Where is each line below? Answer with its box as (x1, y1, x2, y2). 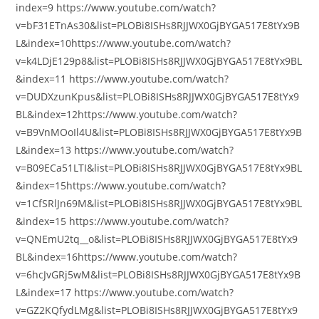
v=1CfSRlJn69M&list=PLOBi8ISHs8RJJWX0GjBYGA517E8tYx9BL (16, 197, 303, 210)
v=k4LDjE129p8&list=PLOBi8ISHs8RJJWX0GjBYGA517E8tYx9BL (16, 54, 303, 68)
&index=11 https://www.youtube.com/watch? (16, 72, 229, 85)
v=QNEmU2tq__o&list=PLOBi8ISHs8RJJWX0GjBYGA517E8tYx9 (16, 232, 298, 246)
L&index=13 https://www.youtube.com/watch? (16, 143, 234, 157)
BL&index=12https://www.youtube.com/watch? (16, 108, 238, 121)
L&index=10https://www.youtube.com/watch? (16, 36, 231, 50)
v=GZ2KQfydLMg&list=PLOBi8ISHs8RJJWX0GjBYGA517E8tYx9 (16, 303, 298, 317)
